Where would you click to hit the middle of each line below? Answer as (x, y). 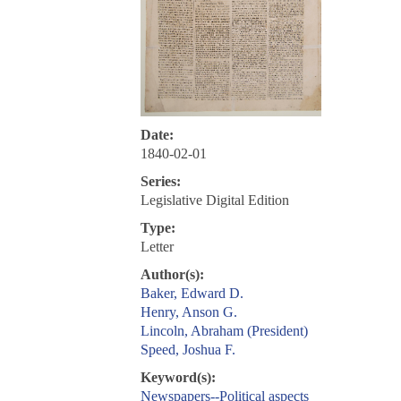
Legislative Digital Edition (214, 200)
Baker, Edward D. (192, 294)
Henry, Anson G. (188, 312)
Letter (157, 247)
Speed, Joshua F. (188, 350)
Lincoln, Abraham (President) (224, 331)
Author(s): (172, 275)
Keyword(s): (178, 378)
